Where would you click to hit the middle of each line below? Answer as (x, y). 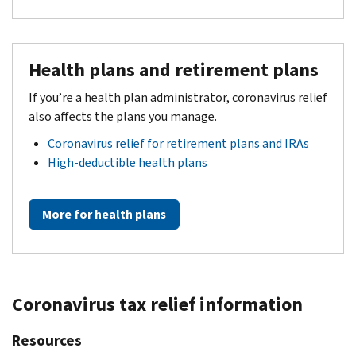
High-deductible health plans (128, 162)
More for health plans (104, 214)
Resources (47, 340)
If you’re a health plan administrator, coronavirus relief (178, 97)
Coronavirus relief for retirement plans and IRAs (178, 143)
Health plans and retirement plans (174, 70)
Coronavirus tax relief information (157, 304)
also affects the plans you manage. (123, 116)
